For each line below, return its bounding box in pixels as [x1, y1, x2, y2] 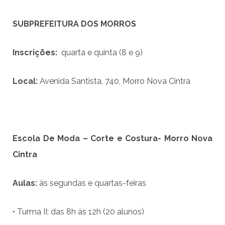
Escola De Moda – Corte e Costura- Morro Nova [13, 134, 212, 144]
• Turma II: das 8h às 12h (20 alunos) [13, 207, 144, 217]
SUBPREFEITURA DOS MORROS [13, 19, 136, 29]
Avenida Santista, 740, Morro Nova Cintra [40, 76, 190, 86]
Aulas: [13, 178, 39, 188]
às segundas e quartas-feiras [39, 178, 146, 188]
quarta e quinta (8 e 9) [59, 48, 143, 58]
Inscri [13, 48, 35, 58]
